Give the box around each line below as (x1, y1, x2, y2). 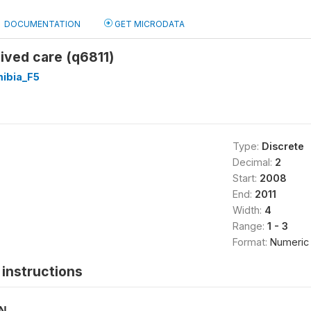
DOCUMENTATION (4, 19, 81, 29)
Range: (232, 220, 267, 232)
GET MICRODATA (112, 19, 185, 29)
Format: (232, 236, 270, 248)
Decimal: (232, 156, 275, 168)
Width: (232, 204, 264, 216)
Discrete (261, 140, 304, 152)
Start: (232, 172, 260, 184)
